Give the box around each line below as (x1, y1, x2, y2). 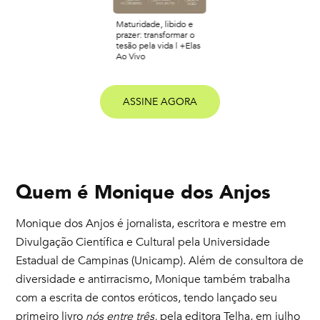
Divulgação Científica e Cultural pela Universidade (16, 234, 271, 250)
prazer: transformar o (116, 29, 195, 41)
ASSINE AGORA (123, 95, 197, 109)
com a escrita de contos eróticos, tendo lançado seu (16, 289, 278, 306)
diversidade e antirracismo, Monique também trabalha (16, 271, 291, 287)
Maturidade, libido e (116, 19, 194, 31)
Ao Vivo (116, 51, 146, 63)
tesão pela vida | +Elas (116, 40, 201, 52)
